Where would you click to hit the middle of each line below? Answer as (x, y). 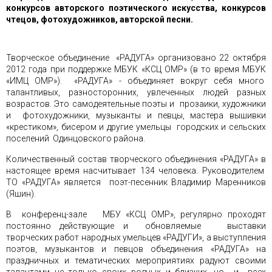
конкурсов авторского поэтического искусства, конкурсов (136, 8)
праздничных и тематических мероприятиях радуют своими (136, 260)
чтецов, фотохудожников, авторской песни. (100, 19)
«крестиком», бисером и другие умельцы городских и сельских (136, 127)
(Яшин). (21, 194)
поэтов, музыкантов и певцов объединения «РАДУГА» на (136, 249)
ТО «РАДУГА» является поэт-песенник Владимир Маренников (136, 182)
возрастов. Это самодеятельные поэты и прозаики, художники (136, 104)
